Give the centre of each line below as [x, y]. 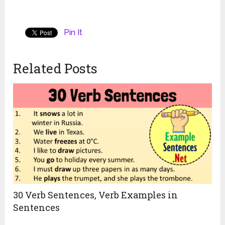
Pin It [73, 32]
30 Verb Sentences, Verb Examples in [96, 195]
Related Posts [55, 68]
